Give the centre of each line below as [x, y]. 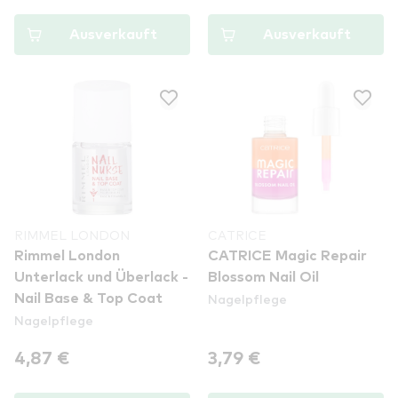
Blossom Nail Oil [263, 277]
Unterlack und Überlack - [101, 277]
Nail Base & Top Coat [88, 298]
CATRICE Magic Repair [287, 256]
